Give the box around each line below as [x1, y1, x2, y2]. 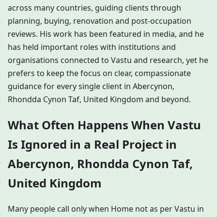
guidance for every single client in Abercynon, [8, 80, 174, 92]
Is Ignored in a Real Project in [8, 136, 177, 153]
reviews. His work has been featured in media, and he [8, 28, 204, 39]
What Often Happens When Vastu [8, 117, 201, 133]
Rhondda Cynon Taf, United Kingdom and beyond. [8, 93, 191, 105]
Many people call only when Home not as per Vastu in [8, 203, 204, 215]
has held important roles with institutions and [8, 41, 176, 52]
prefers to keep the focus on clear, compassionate [8, 67, 191, 78]
